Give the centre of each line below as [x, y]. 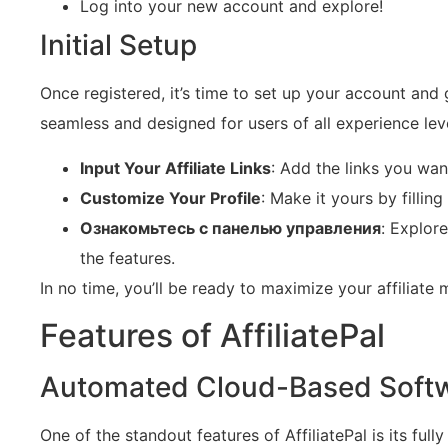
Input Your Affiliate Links [175, 167]
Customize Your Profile [170, 197]
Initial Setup [118, 45]
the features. [127, 257]
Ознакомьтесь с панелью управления [230, 227]
